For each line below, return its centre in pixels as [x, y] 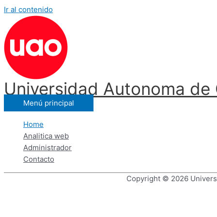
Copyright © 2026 [158, 178]
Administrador [47, 147]
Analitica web [46, 136]
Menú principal [49, 103]
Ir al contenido [28, 9]
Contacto [39, 159]
